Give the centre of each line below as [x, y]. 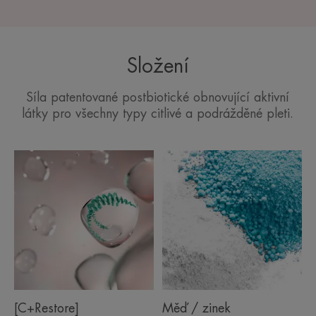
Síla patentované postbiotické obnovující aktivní [158, 97]
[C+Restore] [47, 308]
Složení [158, 66]
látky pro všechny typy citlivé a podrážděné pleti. [158, 113]
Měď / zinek [196, 308]
